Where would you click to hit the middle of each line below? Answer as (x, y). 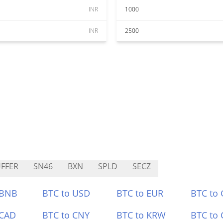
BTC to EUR (140, 193)
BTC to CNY (66, 215)
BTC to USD (66, 193)
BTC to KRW (141, 215)
